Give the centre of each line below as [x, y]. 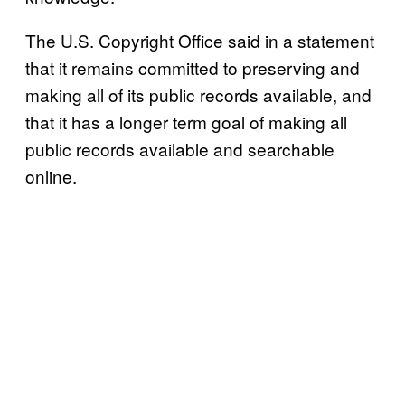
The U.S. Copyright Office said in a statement [200, 40]
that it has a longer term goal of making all [186, 121]
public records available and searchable [180, 148]
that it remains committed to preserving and [193, 67]
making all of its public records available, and [198, 94]
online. [51, 175]
